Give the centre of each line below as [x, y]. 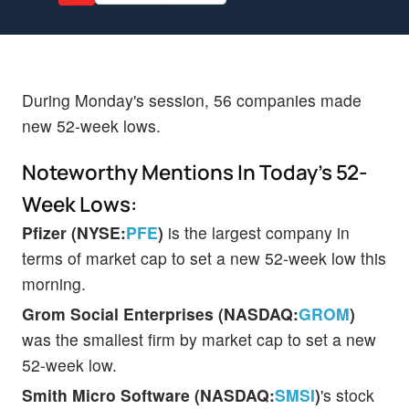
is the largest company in [257, 232]
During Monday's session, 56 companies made [192, 100]
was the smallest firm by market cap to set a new [199, 339]
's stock [347, 394]
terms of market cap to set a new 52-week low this [204, 257]
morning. [54, 283]
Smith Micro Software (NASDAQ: [148, 394]
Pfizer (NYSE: [74, 232]
